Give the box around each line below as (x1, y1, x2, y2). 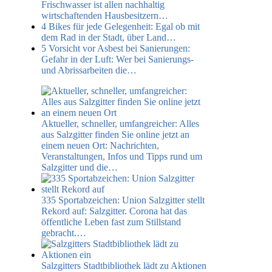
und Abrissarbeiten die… (41, 64, 137, 75)
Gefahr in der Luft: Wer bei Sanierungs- (41, 53, 194, 64)
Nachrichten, (107, 140, 159, 151)
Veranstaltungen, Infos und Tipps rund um (41, 151, 202, 161)
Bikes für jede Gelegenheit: (49, 21, 153, 32)
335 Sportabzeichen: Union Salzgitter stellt (41, 194, 205, 205)
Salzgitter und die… (41, 161, 118, 172)
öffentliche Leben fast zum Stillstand (41, 216, 181, 227)
